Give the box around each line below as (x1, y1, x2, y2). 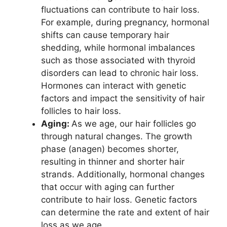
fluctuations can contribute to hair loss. (41, 4, 200, 15)
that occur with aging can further (41, 181, 174, 192)
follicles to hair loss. (41, 105, 121, 116)
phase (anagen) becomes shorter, (41, 143, 179, 154)
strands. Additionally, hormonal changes (41, 169, 205, 179)
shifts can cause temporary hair (41, 29, 169, 40)
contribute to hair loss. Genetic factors (41, 194, 197, 205)
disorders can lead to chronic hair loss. (41, 67, 199, 78)
